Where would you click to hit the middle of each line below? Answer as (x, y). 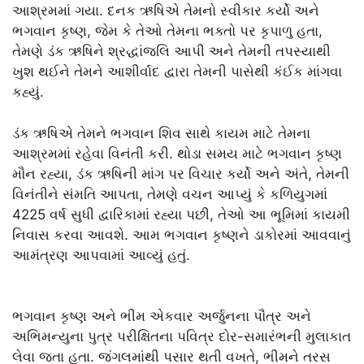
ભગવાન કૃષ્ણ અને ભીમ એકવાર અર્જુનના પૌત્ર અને (162, 316)
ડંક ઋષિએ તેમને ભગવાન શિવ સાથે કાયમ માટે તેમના (161, 133)
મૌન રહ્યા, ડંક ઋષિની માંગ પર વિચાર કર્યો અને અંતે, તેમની (181, 173)
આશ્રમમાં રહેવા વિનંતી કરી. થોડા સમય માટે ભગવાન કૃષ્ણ (177, 153)
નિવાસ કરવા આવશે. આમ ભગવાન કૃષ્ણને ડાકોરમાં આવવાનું (182, 234)
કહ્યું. (28, 92)
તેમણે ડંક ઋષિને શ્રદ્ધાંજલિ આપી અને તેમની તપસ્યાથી (171, 52)
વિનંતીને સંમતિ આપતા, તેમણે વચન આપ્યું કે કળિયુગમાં (170, 194)
